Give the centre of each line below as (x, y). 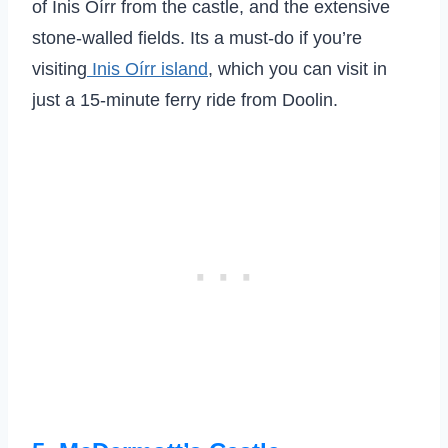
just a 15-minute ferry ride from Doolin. (185, 100)
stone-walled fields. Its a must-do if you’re (197, 38)
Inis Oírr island (147, 69)
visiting (59, 69)
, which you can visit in (297, 69)
